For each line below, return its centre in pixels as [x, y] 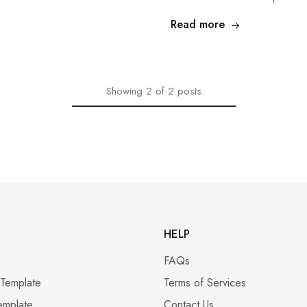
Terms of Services [205, 283]
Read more [198, 25]
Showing [124, 91]
